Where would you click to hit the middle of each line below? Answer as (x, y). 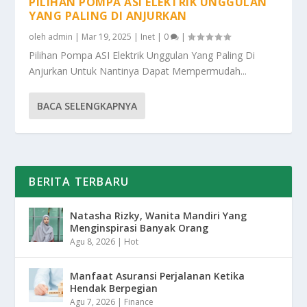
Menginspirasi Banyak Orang (139, 228)
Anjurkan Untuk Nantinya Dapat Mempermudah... (138, 71)
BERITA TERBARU (79, 182)
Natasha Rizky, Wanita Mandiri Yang (159, 216)
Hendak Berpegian (114, 288)
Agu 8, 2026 (93, 242)
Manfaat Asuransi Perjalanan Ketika (158, 276)
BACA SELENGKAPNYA (87, 106)
